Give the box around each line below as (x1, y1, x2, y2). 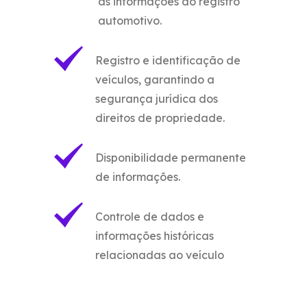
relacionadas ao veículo (95, 247, 224, 262)
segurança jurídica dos (95, 91, 218, 106)
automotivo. (98, 13, 162, 27)
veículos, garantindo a (95, 72, 214, 86)
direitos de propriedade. (95, 110, 225, 125)
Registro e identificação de (95, 53, 241, 67)
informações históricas (95, 228, 214, 243)
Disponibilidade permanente (95, 150, 246, 164)
